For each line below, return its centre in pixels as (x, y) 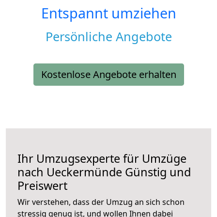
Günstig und (156, 172)
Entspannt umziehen (108, 13)
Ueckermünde (84, 172)
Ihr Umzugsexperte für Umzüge (102, 159)
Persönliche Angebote (108, 37)
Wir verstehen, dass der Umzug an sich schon (101, 202)
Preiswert (42, 186)
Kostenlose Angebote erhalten (108, 75)
